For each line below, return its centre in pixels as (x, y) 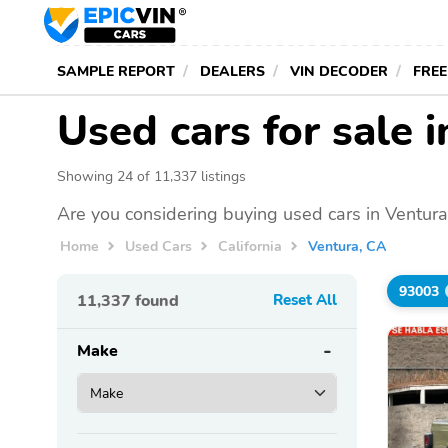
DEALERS (232, 71)
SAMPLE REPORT (116, 71)
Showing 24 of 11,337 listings (151, 176)
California (250, 245)
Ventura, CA (347, 245)
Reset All (305, 300)
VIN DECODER (339, 71)
